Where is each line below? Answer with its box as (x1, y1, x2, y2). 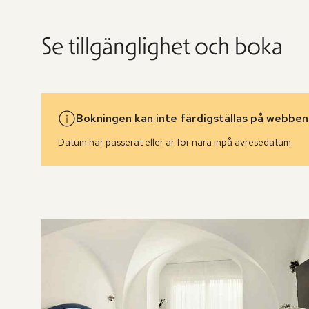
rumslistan (41, 186, 89, 201)
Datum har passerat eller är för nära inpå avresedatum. (58, 135, 293, 148)
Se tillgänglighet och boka (41, 30, 283, 61)
